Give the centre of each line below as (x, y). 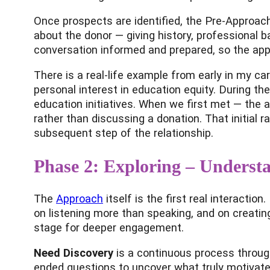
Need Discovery (74, 253)
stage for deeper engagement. (109, 227)
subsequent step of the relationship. (124, 133)
